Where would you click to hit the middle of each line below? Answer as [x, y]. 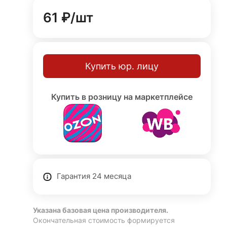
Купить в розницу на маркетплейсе [122, 97]
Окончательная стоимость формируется [104, 220]
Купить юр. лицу [122, 66]
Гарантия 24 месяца [94, 176]
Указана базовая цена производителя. [101, 210]
